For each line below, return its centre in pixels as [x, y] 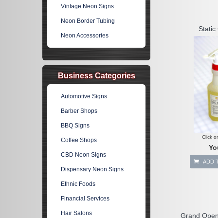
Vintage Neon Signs [88, 6]
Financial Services [85, 199]
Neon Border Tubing [88, 21]
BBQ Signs [75, 126]
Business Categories [96, 76]
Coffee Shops [79, 140]
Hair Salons [77, 213]
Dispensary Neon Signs [92, 169]
